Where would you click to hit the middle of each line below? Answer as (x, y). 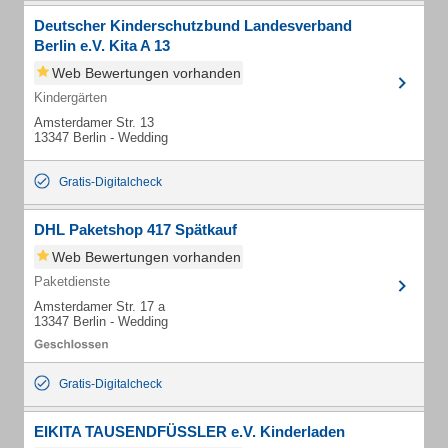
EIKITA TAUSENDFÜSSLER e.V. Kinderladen (189, 431)
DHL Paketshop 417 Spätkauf (135, 229)
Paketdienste (72, 281)
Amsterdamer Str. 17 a (99, 306)
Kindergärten (70, 97)
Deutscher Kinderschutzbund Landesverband (193, 25)
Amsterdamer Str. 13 (94, 122)
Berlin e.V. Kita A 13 (102, 45)
